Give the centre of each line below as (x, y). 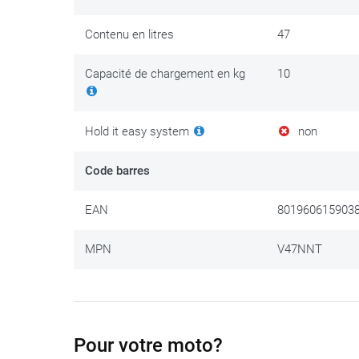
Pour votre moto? (148, 346)
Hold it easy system (139, 132)
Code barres (117, 171)
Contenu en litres (129, 35)
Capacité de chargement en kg (165, 74)
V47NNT (300, 250)
